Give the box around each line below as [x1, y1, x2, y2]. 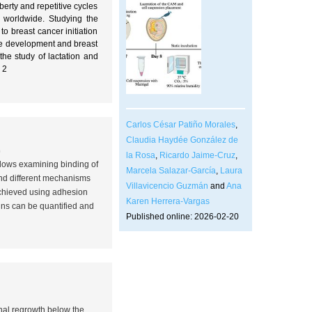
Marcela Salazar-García [125, 165, 216, 175]
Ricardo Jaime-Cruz [159, 150, 235, 160]
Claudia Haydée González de [125, 134, 238, 145]
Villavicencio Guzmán [125, 180, 208, 191]
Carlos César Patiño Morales [125, 119, 235, 130]
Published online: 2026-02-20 [125, 211, 239, 221]
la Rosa [125, 150, 155, 160]
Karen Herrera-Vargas [125, 196, 210, 206]
